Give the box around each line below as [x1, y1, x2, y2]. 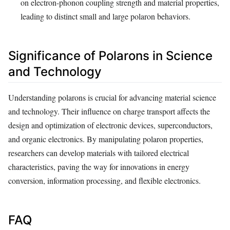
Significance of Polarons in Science [8, 48, 213, 64]
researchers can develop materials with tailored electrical [8, 147, 189, 158]
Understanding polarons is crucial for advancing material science [8, 91, 216, 103]
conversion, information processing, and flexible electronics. [8, 175, 201, 186]
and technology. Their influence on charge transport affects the [8, 105, 210, 117]
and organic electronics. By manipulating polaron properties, [8, 133, 203, 144]
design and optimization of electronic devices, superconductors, [8, 119, 213, 130]
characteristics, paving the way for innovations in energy [8, 161, 189, 172]
